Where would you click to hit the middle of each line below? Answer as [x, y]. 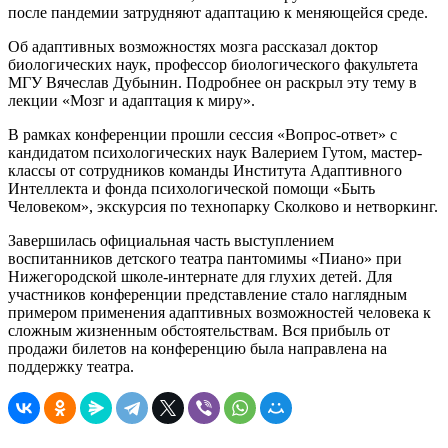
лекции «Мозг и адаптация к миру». [131, 100]
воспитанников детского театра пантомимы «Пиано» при [205, 258]
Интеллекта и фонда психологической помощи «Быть [191, 188]
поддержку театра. [71, 366]
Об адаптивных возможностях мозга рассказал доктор [193, 46]
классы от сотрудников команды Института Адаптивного [205, 170]
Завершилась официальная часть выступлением [171, 240]
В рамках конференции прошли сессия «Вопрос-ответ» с [202, 134]
